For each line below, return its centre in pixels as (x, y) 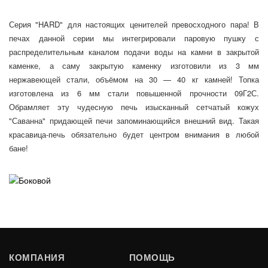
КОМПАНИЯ (37, 258)
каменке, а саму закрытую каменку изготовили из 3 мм (134, 66)
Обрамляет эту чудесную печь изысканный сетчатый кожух (134, 107)
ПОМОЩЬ (152, 258)
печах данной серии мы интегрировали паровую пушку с (134, 38)
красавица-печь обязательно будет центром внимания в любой (134, 134)
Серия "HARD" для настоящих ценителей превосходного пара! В (134, 24)
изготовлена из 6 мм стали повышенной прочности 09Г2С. (134, 93)
